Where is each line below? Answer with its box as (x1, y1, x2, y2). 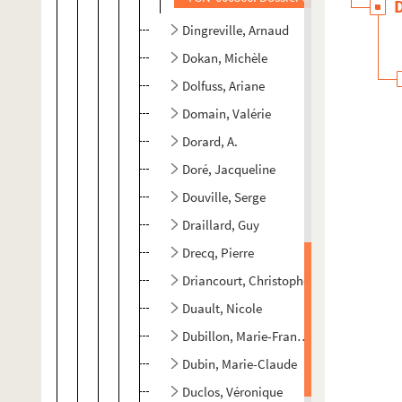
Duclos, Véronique (182, 383, 283, 400)
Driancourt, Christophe (182, 272, 310, 289)
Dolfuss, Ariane (182, 77, 265, 94)
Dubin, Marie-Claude (182, 355, 297, 372)
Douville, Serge (182, 188, 266, 205)
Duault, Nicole (182, 300, 262, 317)
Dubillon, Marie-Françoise (182, 328, 326, 345)
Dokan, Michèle (182, 49, 267, 66)
